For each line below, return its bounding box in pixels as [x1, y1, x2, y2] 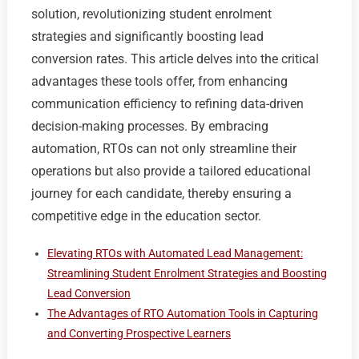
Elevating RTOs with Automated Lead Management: [46, 246, 303, 260]
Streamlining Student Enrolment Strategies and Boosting [46, 266, 327, 280]
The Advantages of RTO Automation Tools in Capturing [46, 306, 318, 320]
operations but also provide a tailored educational [30, 163, 311, 179]
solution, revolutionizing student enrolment [30, 6, 272, 22]
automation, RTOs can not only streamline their [30, 140, 296, 156]
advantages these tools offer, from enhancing [30, 73, 288, 89]
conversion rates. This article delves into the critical [30, 50, 319, 67]
